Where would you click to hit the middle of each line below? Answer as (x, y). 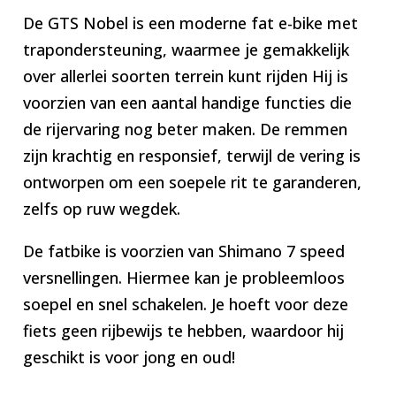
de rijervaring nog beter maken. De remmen (186, 129)
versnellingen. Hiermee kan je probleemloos (184, 277)
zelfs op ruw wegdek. (102, 208)
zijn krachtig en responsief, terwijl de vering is (192, 155)
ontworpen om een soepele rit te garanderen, (193, 182)
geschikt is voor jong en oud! (129, 357)
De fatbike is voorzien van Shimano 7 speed (184, 251)
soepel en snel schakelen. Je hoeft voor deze (186, 304)
